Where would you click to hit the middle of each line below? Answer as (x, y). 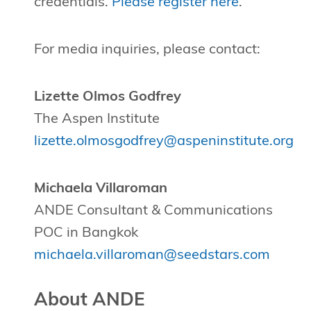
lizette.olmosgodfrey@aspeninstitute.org (163, 142)
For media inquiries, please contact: (147, 50)
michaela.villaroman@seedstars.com (152, 256)
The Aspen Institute (96, 120)
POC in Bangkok (86, 234)
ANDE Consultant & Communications (153, 211)
